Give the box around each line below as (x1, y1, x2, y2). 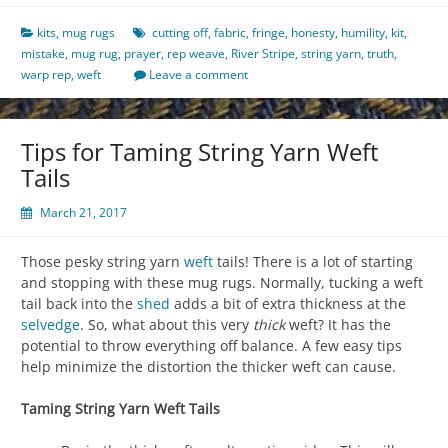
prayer (124, 45, 161, 63)
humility (341, 24, 385, 42)
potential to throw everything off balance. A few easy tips (21, 336, 402, 356)
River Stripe (231, 45, 295, 63)
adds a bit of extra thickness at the (170, 294, 406, 314)
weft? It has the (285, 315, 391, 335)
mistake (21, 45, 65, 63)
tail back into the (21, 294, 137, 314)
